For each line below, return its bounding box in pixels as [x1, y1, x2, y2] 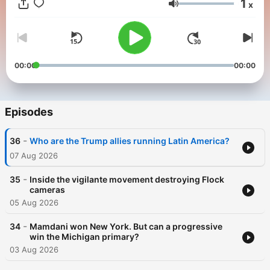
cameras [30, 184, 65, 195]
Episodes [5, 105, 53, 119]
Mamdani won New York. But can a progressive [30, 221, 222, 232]
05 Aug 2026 [10, 198, 58, 208]
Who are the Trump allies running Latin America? [30, 136, 230, 146]
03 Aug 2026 [10, 245, 58, 255]
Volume [178, 3, 212, 15]
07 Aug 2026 [10, 151, 58, 161]
